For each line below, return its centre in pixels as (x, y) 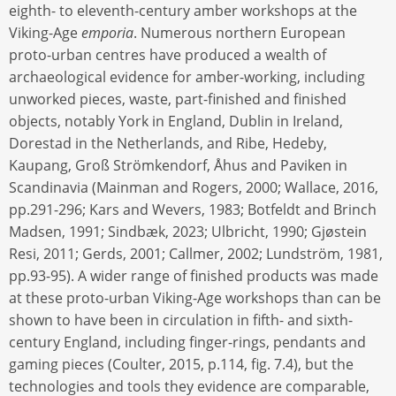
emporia (107, 32)
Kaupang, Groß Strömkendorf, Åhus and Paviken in (178, 165)
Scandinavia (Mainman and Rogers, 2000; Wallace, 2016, (194, 187)
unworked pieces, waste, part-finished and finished (178, 99)
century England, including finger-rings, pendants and (187, 342)
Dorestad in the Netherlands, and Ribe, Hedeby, (168, 143)
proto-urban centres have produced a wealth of (168, 54)
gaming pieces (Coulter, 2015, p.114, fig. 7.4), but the (181, 364)
